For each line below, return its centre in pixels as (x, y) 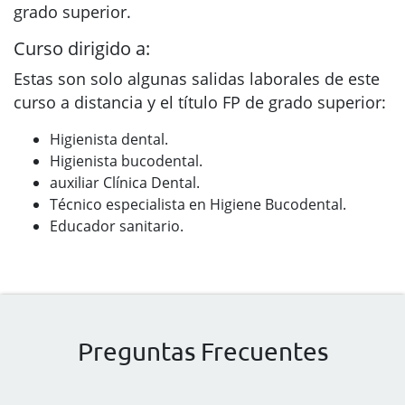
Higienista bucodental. (126, 161)
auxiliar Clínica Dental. (125, 183)
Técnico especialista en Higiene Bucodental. (198, 204)
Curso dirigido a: (82, 48)
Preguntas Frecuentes (202, 351)
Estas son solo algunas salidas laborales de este (197, 79)
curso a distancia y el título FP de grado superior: (200, 102)
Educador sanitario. (117, 226)
